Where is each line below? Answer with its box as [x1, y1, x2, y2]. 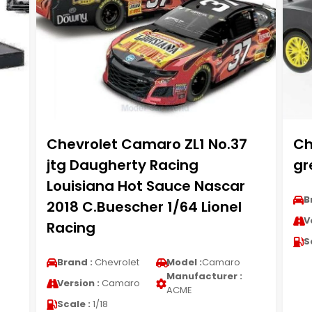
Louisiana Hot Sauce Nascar [46, 176, 245, 196]
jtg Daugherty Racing [46, 155, 198, 175]
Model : [166, 256, 202, 269]
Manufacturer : [166, 270, 242, 283]
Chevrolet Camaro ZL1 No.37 [46, 134, 247, 154]
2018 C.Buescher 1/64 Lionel [46, 197, 242, 217]
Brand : [56, 256, 93, 269]
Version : [56, 276, 100, 290]
